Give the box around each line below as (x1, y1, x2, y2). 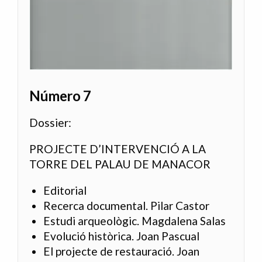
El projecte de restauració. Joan (43, 244, 200, 258)
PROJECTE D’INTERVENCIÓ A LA (29, 142, 206, 156)
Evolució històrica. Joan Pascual (43, 229, 200, 243)
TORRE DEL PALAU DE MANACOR (29, 157, 211, 171)
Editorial (43, 184, 87, 198)
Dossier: (29, 115, 72, 129)
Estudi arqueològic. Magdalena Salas (43, 214, 226, 228)
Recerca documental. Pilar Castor (43, 199, 210, 213)
